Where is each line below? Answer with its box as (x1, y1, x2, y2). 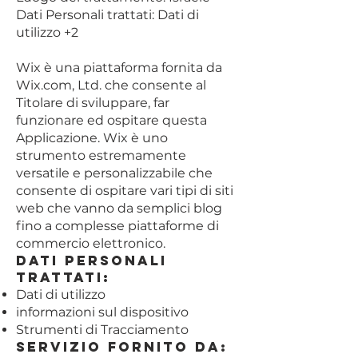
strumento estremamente (16, 148, 186, 163)
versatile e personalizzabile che (16, 165, 213, 181)
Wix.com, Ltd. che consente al (16, 78, 206, 93)
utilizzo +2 (16, 25, 78, 40)
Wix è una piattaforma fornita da (16, 60, 222, 75)
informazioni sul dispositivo (16, 304, 189, 320)
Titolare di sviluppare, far (16, 95, 169, 110)
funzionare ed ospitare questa (16, 113, 207, 128)
